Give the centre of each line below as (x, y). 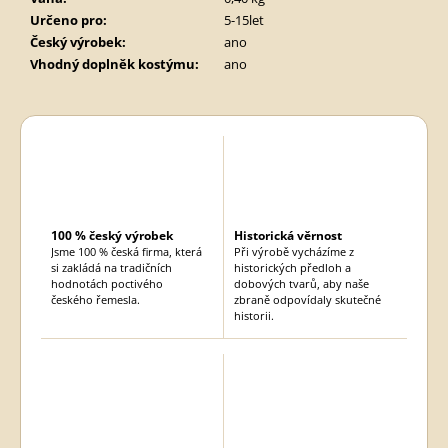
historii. (254, 315)
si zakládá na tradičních (111, 267)
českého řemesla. (95, 299)
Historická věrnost (288, 235)
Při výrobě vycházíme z (294, 251)
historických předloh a (292, 267)
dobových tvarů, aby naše (301, 283)
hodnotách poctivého (107, 283)
